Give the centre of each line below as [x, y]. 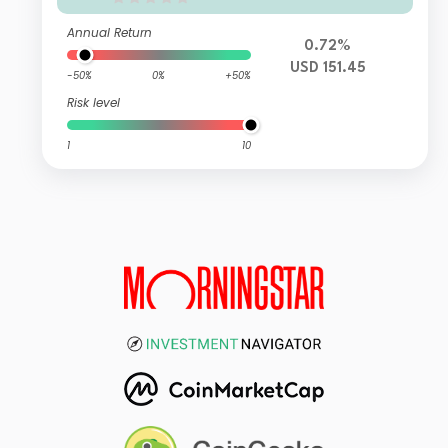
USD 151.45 [327, 69]
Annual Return [110, 33]
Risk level [94, 103]
